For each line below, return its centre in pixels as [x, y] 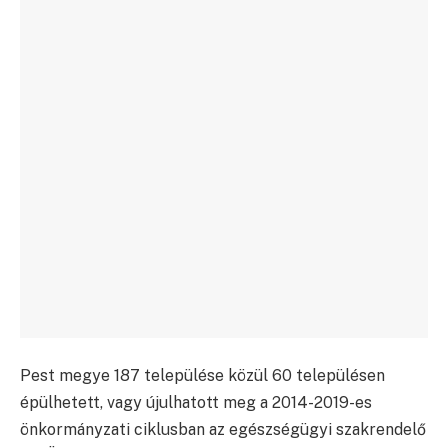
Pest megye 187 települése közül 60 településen [202, 376]
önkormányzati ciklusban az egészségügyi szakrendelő [223, 430]
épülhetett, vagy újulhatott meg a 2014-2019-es [196, 403]
